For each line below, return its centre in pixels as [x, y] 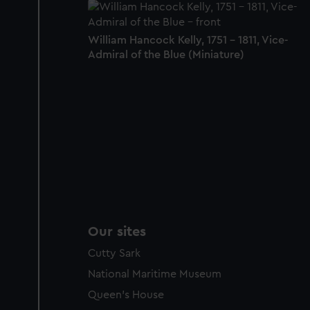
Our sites [117, 232]
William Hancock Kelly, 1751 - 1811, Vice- [188, 40]
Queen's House [126, 295]
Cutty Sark [114, 254]
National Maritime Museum [155, 274]
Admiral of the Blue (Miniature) [166, 54]
